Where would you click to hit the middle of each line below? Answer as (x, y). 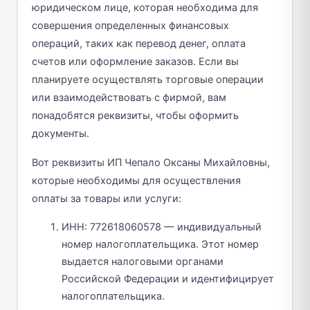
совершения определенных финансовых (130, 25)
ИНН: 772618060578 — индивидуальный (162, 227)
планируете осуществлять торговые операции (147, 79)
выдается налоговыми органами (143, 261)
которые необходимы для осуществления (136, 180)
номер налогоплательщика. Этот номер (160, 244)
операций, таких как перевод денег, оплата (138, 43)
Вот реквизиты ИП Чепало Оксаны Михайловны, (151, 162)
